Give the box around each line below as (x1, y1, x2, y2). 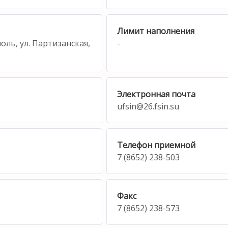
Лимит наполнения (117, 25, 195, 37)
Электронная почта (117, 88, 196, 100)
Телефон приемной (117, 139, 196, 151)
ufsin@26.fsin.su (117, 100, 182, 112)
